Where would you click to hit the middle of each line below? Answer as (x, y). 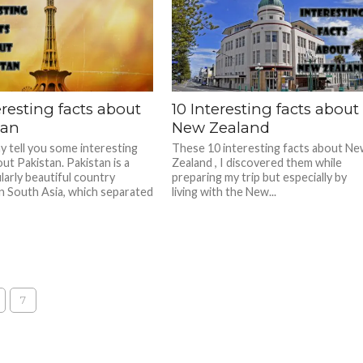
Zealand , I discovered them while (257, 162)
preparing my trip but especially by (260, 177)
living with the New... (224, 192)
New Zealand (221, 128)
